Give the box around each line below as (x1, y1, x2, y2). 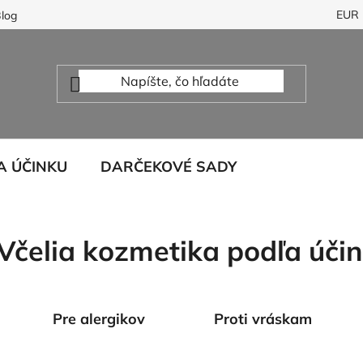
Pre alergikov (52, 309, 145, 328)
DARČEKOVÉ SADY (100, 157, 237, 176)
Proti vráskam (214, 309, 313, 328)
